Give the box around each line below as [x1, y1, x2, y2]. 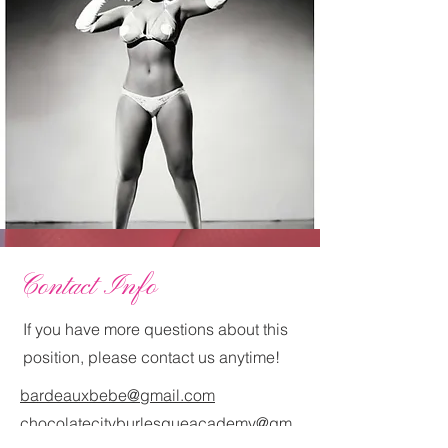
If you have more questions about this [23, 319, 288, 339]
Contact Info [20, 270, 157, 305]
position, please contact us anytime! [23, 347, 280, 367]
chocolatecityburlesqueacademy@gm [20, 413, 292, 433]
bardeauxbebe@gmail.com [20, 385, 215, 405]
